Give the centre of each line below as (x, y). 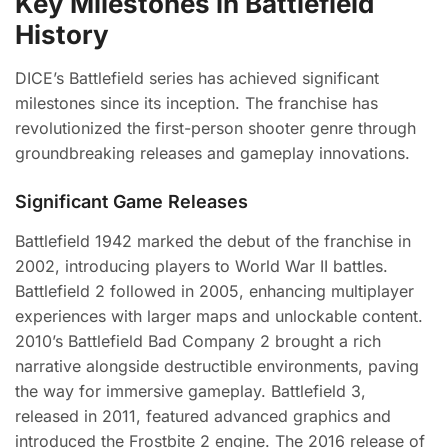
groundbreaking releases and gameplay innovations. (212, 153)
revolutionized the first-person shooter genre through (215, 128)
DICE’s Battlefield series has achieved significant (197, 78)
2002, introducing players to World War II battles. (201, 266)
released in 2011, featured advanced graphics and (203, 416)
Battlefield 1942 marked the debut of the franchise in (213, 241)
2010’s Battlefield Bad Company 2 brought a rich (198, 341)
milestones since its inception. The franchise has (196, 103)
